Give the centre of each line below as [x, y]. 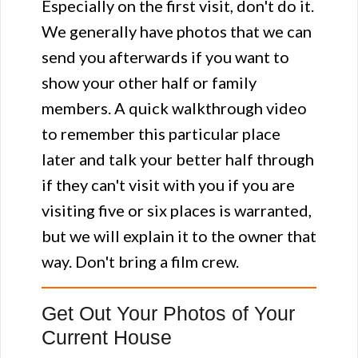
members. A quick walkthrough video [174, 108]
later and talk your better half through [178, 159]
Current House [107, 337]
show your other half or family [149, 82]
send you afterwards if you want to [165, 57]
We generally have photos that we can [177, 31]
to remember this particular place [161, 133]
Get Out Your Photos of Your [168, 313]
